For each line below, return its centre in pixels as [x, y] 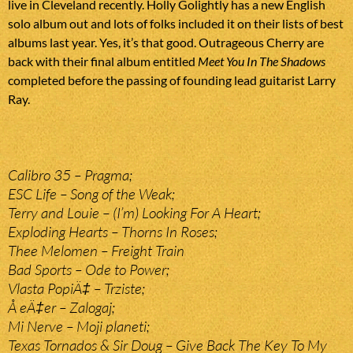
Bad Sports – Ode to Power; [89, 270]
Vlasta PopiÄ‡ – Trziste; [76, 289]
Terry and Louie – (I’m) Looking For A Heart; [134, 213]
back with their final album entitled [103, 61]
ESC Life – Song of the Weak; [91, 194]
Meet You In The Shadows [262, 61]
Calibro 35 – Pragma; [70, 175]
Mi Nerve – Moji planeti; [79, 327]
